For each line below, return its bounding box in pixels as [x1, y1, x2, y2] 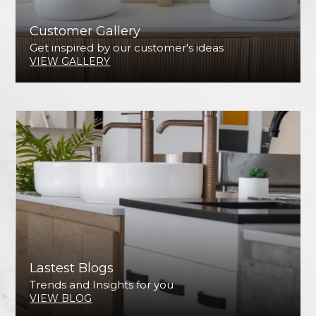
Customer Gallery [30, 23, 141, 39]
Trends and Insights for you [30, 277, 174, 291]
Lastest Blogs [30, 260, 114, 276]
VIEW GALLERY [30, 55, 111, 68]
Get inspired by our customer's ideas [30, 41, 224, 55]
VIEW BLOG [30, 291, 92, 305]
